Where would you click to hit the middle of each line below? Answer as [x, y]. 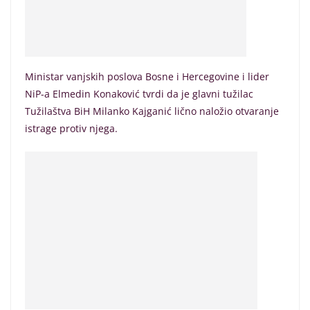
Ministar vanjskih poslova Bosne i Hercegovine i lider [147, 76]
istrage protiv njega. [71, 128]
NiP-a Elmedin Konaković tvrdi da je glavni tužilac [139, 94]
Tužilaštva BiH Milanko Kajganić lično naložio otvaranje [152, 111]
